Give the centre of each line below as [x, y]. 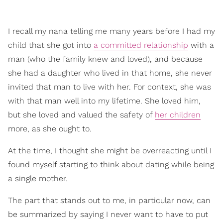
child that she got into [51, 45]
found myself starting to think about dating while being [111, 164]
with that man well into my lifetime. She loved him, [104, 101]
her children [178, 114]
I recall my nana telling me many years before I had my [111, 31]
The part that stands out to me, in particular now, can [109, 200]
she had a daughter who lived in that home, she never [110, 73]
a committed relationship [141, 45]
